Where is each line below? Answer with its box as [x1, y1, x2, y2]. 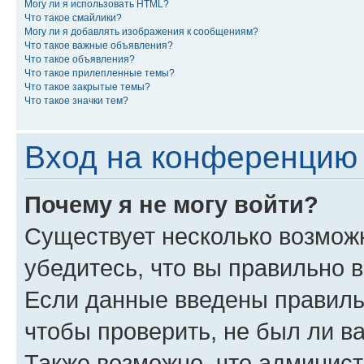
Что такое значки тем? [24, 95, 128, 106]
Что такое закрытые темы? [24, 81, 150, 93]
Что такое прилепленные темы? [24, 67, 175, 79]
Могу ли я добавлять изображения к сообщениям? [24, 26, 258, 37]
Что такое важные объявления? [24, 40, 173, 51]
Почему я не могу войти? [24, 191, 318, 218]
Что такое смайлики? [24, 12, 122, 24]
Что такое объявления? [24, 54, 135, 65]
